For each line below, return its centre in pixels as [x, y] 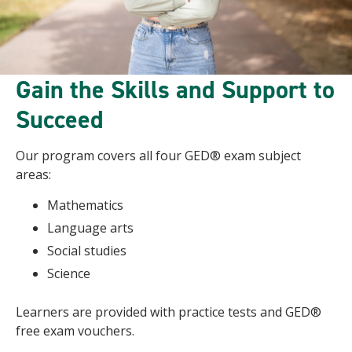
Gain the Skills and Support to [175, 89]
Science [69, 273]
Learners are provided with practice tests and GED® [169, 312]
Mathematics [85, 205]
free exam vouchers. [75, 330]
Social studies [87, 250]
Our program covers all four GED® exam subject [158, 155]
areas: [33, 174]
